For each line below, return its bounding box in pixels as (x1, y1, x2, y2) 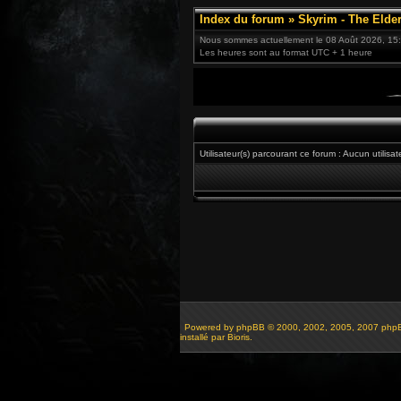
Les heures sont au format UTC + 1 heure (200, 47, 372, 57)
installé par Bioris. (180, 332, 252, 342)
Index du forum (200, 13, 285, 26)
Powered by (182, 322, 236, 332)
